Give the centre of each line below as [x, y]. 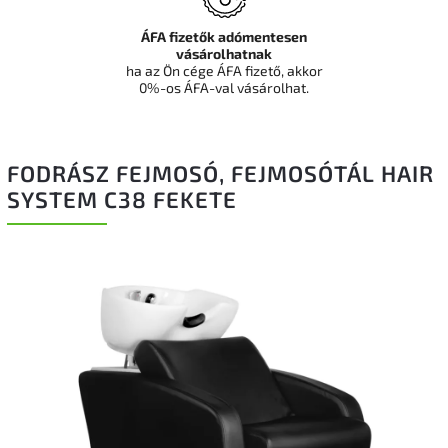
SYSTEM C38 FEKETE [122, 199]
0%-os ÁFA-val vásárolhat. [224, 87]
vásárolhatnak [224, 53]
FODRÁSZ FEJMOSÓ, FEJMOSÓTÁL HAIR [220, 173]
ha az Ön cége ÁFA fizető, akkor [224, 70]
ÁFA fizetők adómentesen [224, 36]
